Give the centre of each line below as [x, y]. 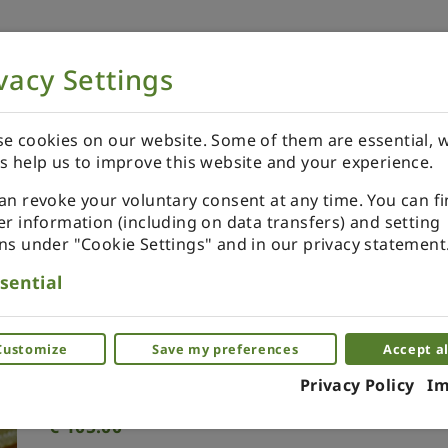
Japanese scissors [174, 283]
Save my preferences [225, 348]
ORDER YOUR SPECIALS [189, 134]
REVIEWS [386, 134]
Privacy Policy [357, 384]
